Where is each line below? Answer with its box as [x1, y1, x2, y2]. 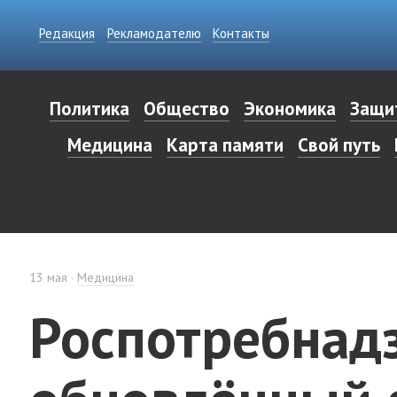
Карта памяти [167, 133, 284, 157]
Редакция [39, 25, 95, 42]
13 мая [29, 269, 67, 286]
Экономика [243, 97, 336, 121]
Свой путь [298, 133, 380, 157]
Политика [49, 97, 129, 121]
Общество [143, 97, 230, 121]
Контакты [213, 25, 269, 42]
